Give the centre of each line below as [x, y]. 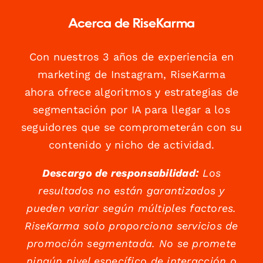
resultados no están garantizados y [131, 191]
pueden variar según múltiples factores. [131, 208]
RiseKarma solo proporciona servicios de [131, 226]
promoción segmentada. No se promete [131, 244]
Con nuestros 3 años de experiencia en [131, 57]
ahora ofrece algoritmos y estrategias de [131, 92]
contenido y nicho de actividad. [131, 145]
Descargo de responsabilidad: [120, 173]
